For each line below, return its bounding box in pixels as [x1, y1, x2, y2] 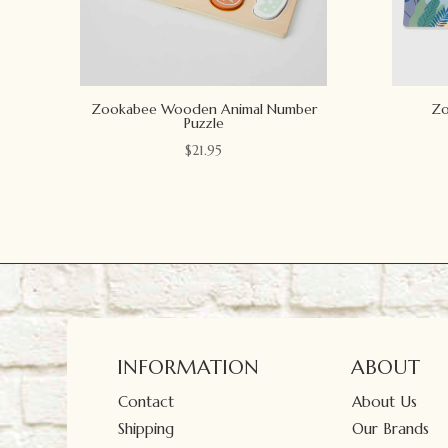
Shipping [118, 418, 175, 438]
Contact [118, 391, 175, 411]
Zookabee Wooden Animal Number [90, 99, 317, 118]
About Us [352, 391, 418, 411]
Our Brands [352, 418, 430, 438]
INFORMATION [117, 354, 260, 380]
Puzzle [183, 113, 224, 132]
